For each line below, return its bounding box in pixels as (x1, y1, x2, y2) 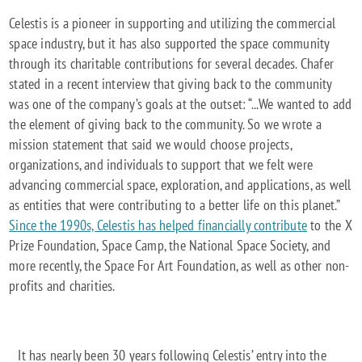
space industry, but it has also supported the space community (9, 34, 330, 53)
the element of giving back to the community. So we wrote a (9, 115, 322, 134)
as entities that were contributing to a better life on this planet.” (9, 196, 339, 215)
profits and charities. (9, 276, 116, 296)
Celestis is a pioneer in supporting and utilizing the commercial (9, 14, 336, 33)
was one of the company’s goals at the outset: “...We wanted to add (9, 95, 352, 114)
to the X (307, 216, 352, 235)
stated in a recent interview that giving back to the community (9, 74, 332, 94)
